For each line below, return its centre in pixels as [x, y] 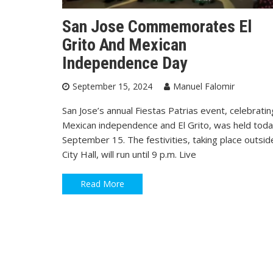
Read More [102, 183]
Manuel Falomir [204, 86]
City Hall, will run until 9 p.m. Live [129, 154]
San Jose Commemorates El [157, 26]
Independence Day [125, 63]
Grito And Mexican [124, 44]
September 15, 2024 [112, 86]
